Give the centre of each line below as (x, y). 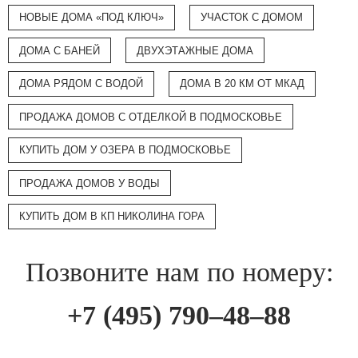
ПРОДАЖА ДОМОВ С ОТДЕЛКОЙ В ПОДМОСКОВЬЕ (151, 117)
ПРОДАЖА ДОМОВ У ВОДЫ (90, 183)
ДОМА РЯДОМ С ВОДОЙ (82, 84)
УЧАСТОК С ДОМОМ (251, 18)
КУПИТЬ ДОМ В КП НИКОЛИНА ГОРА (112, 217)
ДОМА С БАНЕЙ (60, 50)
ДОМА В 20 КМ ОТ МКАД (242, 84)
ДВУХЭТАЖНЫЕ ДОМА (195, 50)
